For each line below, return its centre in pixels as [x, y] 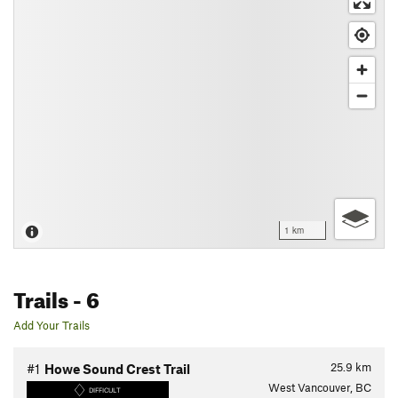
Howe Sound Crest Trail [117, 369]
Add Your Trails [52, 325]
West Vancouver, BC [320, 387]
